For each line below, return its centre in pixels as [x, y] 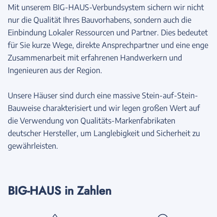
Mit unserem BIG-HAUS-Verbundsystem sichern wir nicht [106, 7]
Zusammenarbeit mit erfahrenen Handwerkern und [95, 57]
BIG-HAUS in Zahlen [60, 190]
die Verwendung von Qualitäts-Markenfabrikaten [92, 120]
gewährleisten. [33, 146]
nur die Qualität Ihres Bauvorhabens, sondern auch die [100, 20]
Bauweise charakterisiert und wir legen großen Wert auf [104, 108]
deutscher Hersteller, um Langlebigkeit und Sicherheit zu [104, 133]
